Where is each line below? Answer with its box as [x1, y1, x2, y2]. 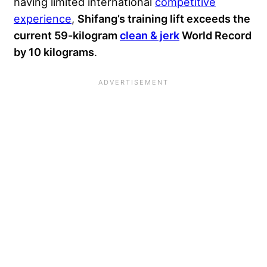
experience [14, 12, 72, 26]
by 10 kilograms [14, 45, 94, 59]
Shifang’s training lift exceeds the [77, 12, 250, 26]
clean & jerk [120, 29, 179, 42]
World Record [179, 29, 252, 42]
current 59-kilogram [14, 29, 120, 42]
